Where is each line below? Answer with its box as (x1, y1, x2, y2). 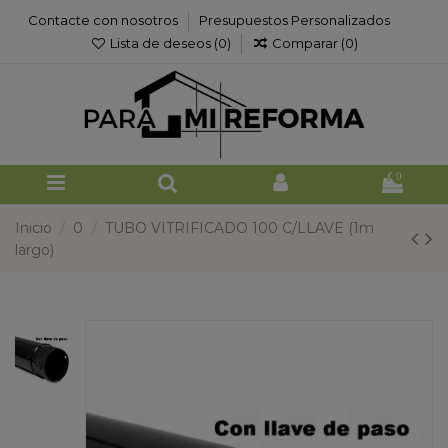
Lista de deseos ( (107, 34, 218, 51)
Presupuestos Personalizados (199, 12, 390, 29)
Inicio (15, 218, 52, 237)
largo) (15, 240, 54, 259)
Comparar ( (271, 34, 345, 51)
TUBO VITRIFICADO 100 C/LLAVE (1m (104, 218, 374, 237)
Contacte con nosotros (28, 12, 181, 29)
